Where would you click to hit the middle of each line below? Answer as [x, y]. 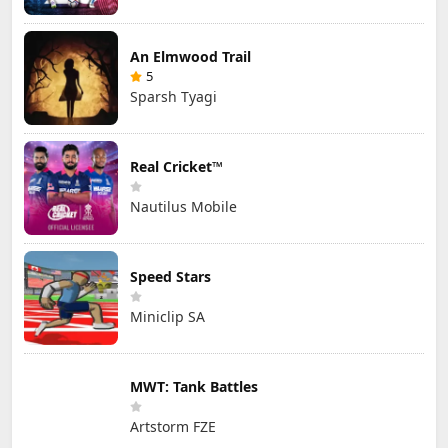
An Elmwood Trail [190, 57]
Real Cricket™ [176, 167]
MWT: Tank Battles [194, 387]
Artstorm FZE [173, 427]
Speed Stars [170, 277]
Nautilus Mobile [183, 207]
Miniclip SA [167, 317]
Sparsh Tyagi [173, 97]
